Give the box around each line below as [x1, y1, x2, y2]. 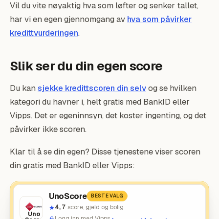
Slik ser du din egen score [10, 58, 163, 74]
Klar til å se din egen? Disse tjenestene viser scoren [10, 146, 200, 157]
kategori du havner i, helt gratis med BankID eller [10, 96, 190, 107]
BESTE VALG [91, 193, 124, 199]
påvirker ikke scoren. [10, 124, 87, 134]
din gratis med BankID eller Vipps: [10, 160, 135, 171]
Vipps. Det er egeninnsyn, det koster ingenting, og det [10, 110, 206, 121]
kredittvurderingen [10, 27, 78, 38]
